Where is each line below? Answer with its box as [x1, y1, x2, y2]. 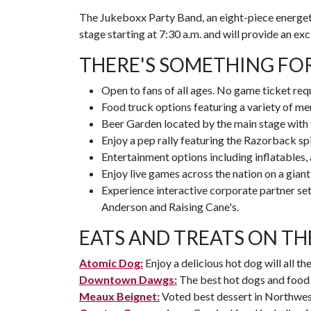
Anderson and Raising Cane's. [101, 200, 239, 213]
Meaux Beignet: [79, 289, 160, 303]
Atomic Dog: [79, 256, 143, 269]
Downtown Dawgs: [79, 273, 177, 286]
